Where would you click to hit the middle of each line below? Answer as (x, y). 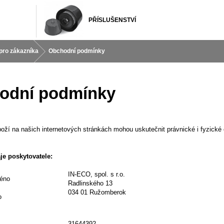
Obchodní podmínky (77, 51)
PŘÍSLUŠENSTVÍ (112, 20)
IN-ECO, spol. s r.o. (97, 174)
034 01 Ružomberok (97, 192)
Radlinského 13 (90, 183)
